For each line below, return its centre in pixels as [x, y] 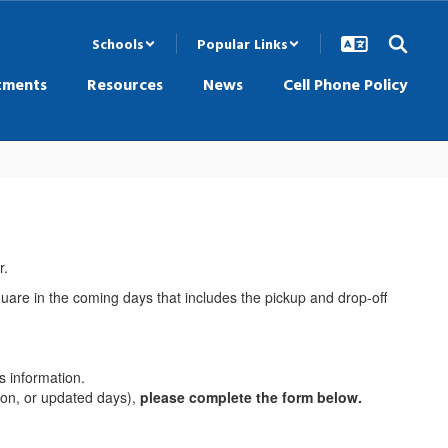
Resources [125, 84]
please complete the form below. [251, 397]
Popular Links [242, 43]
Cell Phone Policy [345, 84]
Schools [118, 43]
